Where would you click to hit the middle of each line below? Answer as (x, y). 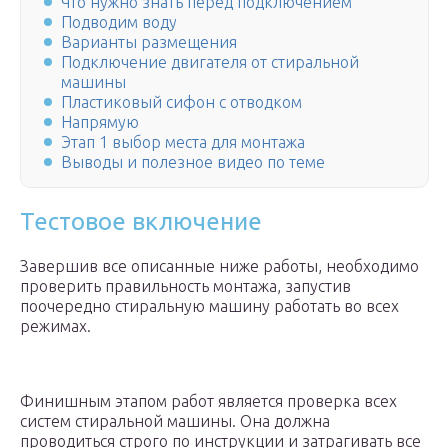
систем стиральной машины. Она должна (175, 421)
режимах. (55, 326)
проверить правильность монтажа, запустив (185, 286)
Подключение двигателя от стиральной (210, 62)
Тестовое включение (141, 222)
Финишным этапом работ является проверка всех (208, 401)
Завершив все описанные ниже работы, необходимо (219, 266)
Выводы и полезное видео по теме (193, 162)
